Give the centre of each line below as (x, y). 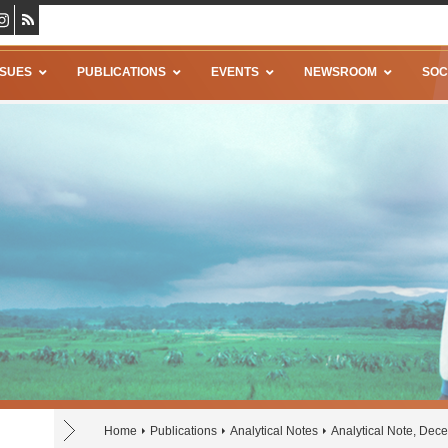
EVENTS (235, 72)
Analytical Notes (274, 431)
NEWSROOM (340, 72)
